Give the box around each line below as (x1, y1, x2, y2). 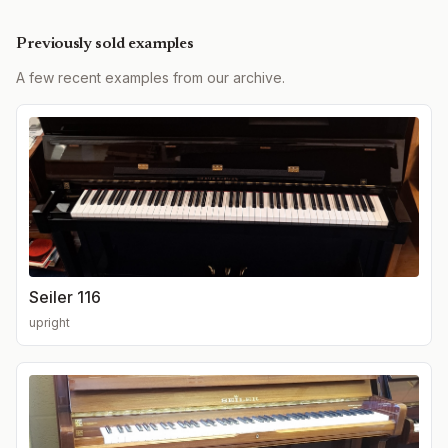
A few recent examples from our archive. (16, 68, 285, 86)
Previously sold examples (16, 35, 194, 52)
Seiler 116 (29, 286, 101, 307)
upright (29, 314, 70, 330)
